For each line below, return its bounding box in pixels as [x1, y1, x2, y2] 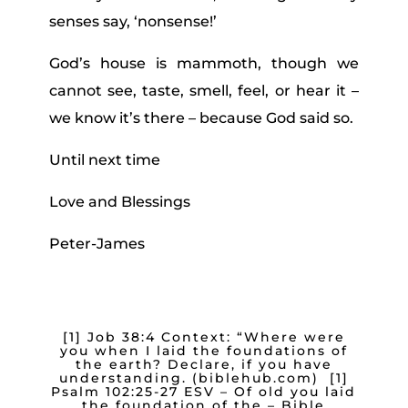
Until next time [48, 150, 160, 168]
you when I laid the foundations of [59, 342, 348, 359]
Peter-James [48, 234, 145, 252]
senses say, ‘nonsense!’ [48, 12, 217, 30]
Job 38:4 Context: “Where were [87, 328, 345, 345]
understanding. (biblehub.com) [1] [58, 369, 349, 386]
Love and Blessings [48, 192, 190, 210]
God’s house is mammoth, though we [48, 54, 360, 72]
